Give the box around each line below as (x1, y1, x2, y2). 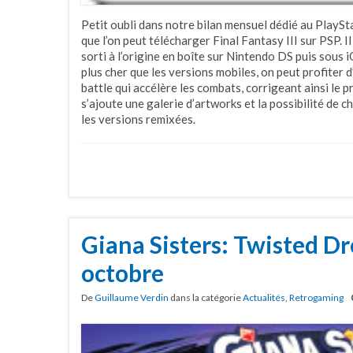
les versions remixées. (81, 112, 195, 126)
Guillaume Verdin (95, 291, 169, 303)
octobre (81, 258, 164, 287)
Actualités (243, 291, 285, 303)
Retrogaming (289, 291, 344, 303)
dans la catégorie (169, 291, 243, 303)
